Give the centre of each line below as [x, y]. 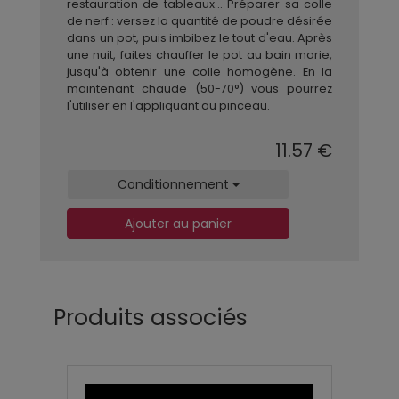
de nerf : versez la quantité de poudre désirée [199, 20]
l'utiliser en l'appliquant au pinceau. [168, 105]
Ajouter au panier [178, 223]
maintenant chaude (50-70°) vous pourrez [199, 88]
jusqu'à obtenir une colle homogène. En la [199, 71]
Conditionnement [175, 184]
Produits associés [151, 317]
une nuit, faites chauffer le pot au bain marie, [199, 54]
